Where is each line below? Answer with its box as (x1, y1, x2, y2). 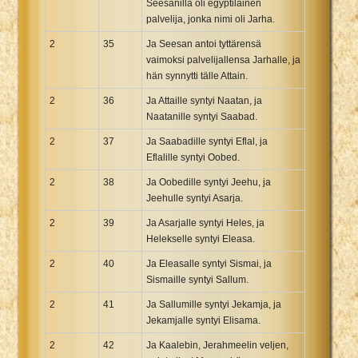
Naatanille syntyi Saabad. (146, 110, 257, 122)
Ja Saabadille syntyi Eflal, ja (146, 135, 268, 147)
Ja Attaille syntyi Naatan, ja (146, 94, 262, 106)
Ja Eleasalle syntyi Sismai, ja (146, 257, 272, 269)
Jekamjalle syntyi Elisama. (146, 314, 261, 326)
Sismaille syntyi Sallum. (146, 273, 249, 285)
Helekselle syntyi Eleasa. (146, 233, 255, 245)
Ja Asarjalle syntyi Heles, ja (146, 217, 265, 229)
